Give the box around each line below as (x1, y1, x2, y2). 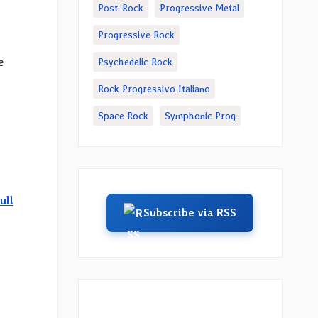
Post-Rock (97, 2, 143, 13)
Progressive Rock (97, 29, 175, 40)
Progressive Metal (159, 2, 239, 13)
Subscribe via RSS (143, 207, 237, 219)
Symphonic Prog (164, 110, 236, 121)
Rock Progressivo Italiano (97, 83, 210, 94)
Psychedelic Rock (97, 56, 172, 67)
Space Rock (97, 110, 148, 121)
